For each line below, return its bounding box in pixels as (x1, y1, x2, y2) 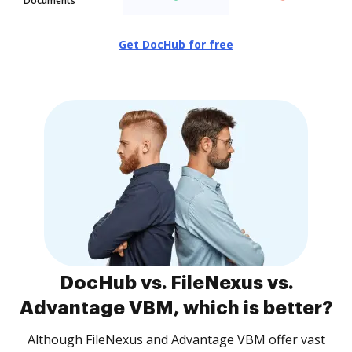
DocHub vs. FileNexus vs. (59, 273, 293, 292)
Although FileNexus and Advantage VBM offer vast (27, 331, 325, 348)
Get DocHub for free (119, 37, 233, 52)
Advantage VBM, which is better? (19, 299, 333, 317)
